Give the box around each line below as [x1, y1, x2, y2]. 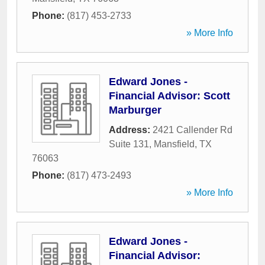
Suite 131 [109, 139, 149, 149]
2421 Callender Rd [153, 125, 232, 135]
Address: [109, 125, 153, 135]
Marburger [109, 104, 161, 116]
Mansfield [154, 139, 195, 149]
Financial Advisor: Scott [109, 90, 230, 102]
